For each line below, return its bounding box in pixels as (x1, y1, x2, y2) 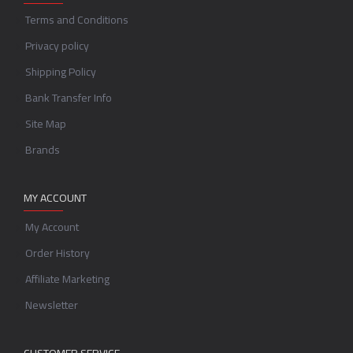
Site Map (25, 113, 66, 134)
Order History (25, 243, 90, 263)
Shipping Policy (25, 61, 96, 82)
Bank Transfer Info (25, 87, 112, 108)
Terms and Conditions (25, 9, 128, 30)
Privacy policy (25, 35, 89, 56)
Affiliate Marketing (25, 269, 110, 289)
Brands (25, 139, 60, 160)
